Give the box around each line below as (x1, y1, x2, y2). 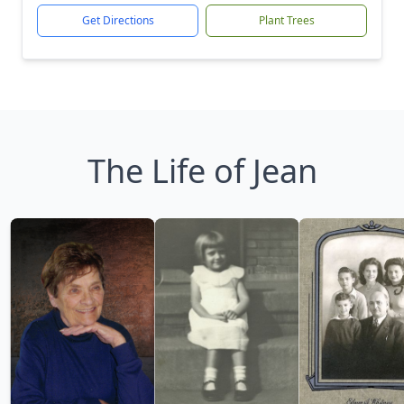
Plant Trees (258, 13, 315, 28)
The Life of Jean (87, 149, 317, 193)
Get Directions (81, 13, 154, 28)
